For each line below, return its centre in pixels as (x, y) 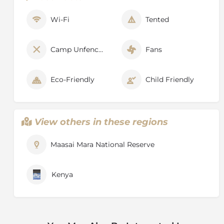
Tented (157, 20)
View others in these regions (101, 122)
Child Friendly (170, 80)
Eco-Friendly (72, 80)
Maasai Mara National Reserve (102, 145)
